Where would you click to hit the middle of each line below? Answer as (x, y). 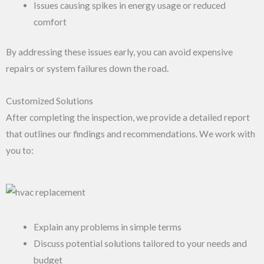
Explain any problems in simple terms (107, 227)
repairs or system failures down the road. (87, 68)
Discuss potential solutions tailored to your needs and (140, 243)
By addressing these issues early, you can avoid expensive (119, 52)
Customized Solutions (49, 101)
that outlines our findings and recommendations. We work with (131, 134)
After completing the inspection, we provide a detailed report (128, 117)
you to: (20, 150)
